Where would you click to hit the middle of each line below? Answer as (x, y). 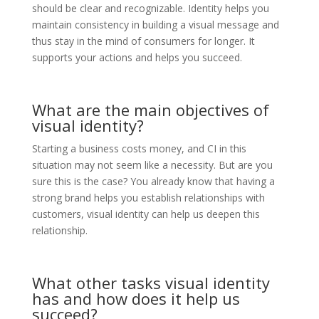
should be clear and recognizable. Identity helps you (150, 8)
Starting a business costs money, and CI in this (139, 148)
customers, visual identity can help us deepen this (146, 214)
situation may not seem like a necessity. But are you (152, 165)
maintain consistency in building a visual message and (155, 25)
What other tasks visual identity (151, 283)
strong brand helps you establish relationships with (148, 198)
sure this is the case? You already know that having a (153, 181)
